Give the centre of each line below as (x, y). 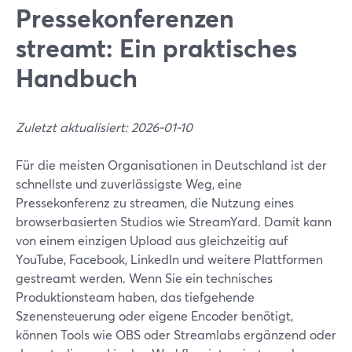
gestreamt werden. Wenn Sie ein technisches (144, 278)
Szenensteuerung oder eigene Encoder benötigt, (154, 315)
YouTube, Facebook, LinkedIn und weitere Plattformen (169, 259)
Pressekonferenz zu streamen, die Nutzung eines (155, 202)
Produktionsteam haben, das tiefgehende (135, 297)
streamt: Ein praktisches (156, 48)
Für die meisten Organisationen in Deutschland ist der (171, 165)
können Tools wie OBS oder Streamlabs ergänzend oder (176, 334)
